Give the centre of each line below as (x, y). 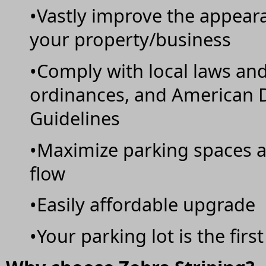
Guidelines (75, 118)
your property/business (130, 39)
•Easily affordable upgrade (142, 205)
